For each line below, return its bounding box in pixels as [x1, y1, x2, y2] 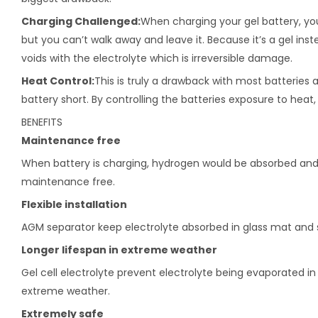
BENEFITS [21, 114, 62, 129]
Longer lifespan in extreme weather [21, 242, 217, 257]
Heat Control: [21, 73, 94, 88]
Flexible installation [21, 197, 127, 212]
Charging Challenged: [21, 13, 141, 28]
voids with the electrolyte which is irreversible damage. [21, 50, 292, 65]
